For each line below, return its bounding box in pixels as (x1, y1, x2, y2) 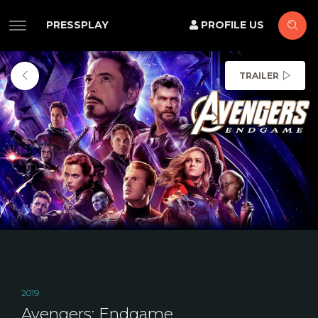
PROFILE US (198, 18, 264, 31)
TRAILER (239, 70, 279, 81)
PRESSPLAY (46, 18, 109, 31)
